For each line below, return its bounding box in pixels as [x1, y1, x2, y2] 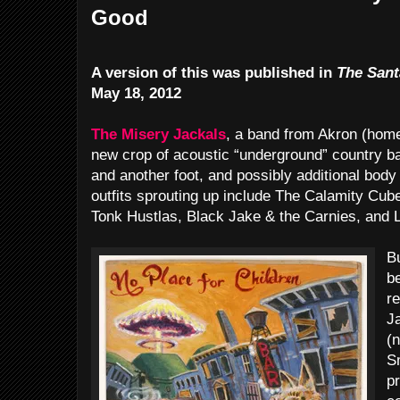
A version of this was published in [91, 64, 337, 81]
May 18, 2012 [91, 85, 181, 102]
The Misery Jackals [91, 126, 226, 143]
